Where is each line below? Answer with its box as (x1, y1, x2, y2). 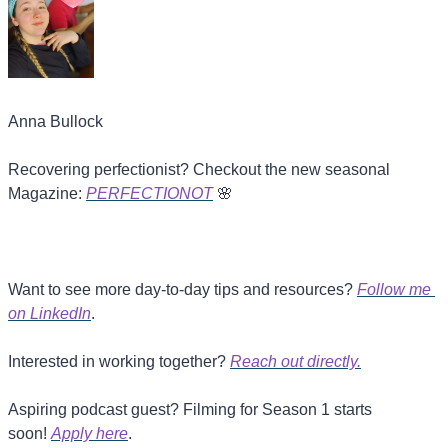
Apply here (51, 425, 128, 443)
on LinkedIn (8, 305, 91, 323)
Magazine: (8, 185, 86, 203)
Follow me (357, 281, 431, 299)
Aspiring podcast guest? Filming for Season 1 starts (8, 401, 372, 419)
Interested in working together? (8, 353, 230, 371)
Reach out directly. (230, 353, 361, 371)
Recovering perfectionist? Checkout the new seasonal (8, 161, 390, 179)
